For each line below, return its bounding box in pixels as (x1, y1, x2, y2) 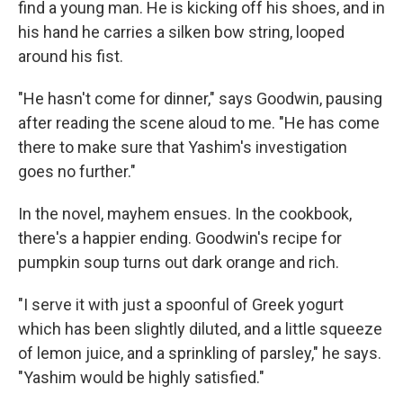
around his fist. (18, 47, 123, 66)
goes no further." (18, 162, 136, 181)
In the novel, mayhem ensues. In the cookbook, (18, 204, 352, 223)
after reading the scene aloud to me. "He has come (18, 113, 380, 132)
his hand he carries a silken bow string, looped (18, 22, 345, 41)
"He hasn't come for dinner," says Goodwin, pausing (18, 89, 382, 108)
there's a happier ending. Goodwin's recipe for (18, 228, 342, 247)
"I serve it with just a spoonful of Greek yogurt (18, 295, 344, 314)
